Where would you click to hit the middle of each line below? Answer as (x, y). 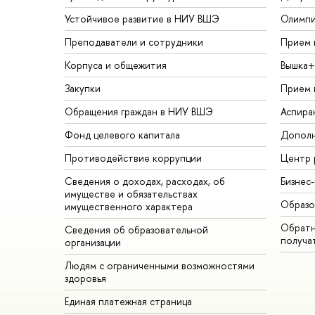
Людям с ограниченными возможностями (160, 265)
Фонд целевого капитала (122, 134)
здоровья (85, 278)
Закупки (83, 88)
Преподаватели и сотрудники (134, 41)
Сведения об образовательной (136, 229)
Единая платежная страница (128, 301)
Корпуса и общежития (116, 65)
